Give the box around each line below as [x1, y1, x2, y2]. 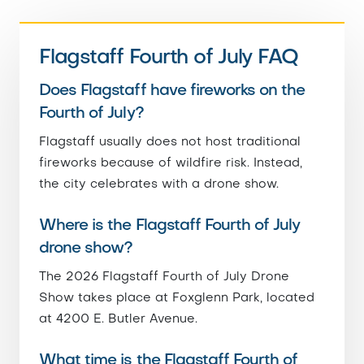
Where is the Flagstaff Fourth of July [39, 219, 301, 233]
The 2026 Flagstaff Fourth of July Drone [39, 271, 289, 283]
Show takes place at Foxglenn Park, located [39, 292, 314, 304]
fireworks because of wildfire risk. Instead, [39, 158, 302, 169]
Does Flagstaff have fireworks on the [39, 84, 305, 98]
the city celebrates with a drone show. [39, 179, 279, 190]
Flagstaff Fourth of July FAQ [39, 48, 298, 68]
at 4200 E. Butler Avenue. [39, 314, 197, 325]
